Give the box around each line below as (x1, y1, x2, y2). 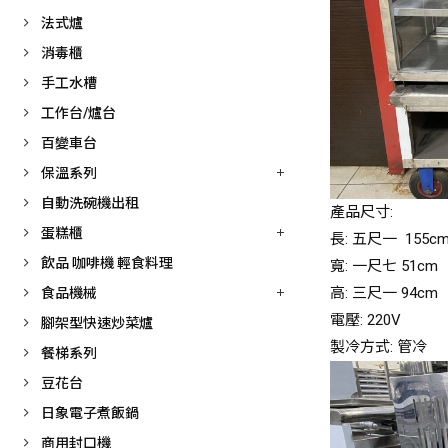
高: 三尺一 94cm (330, 284, 438, 303)
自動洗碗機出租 (41, 195, 139, 211)
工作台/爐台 (41, 105, 116, 121)
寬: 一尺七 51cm (330, 257, 438, 276)
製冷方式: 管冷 (330, 338, 427, 357)
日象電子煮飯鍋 (41, 405, 139, 421)
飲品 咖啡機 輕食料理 (41, 255, 173, 271)
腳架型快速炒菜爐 (41, 315, 153, 331)
